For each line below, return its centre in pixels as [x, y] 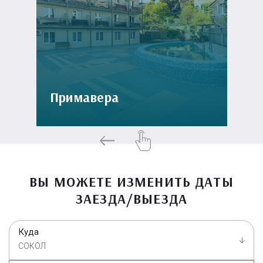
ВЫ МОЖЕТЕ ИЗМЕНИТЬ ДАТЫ [131, 181]
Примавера [84, 97]
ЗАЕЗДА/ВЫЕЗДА [131, 198]
